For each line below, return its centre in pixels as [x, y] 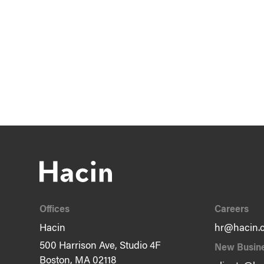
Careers [231, 209]
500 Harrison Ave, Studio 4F [100, 246]
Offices [55, 209]
